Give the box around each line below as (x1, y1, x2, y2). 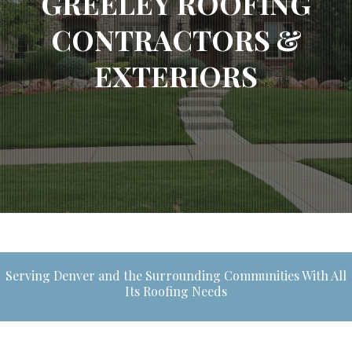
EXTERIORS (94, 57, 258, 94)
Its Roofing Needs (125, 283, 227, 299)
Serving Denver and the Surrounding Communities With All (5, 267, 346, 284)
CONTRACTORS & (50, 20, 302, 58)
